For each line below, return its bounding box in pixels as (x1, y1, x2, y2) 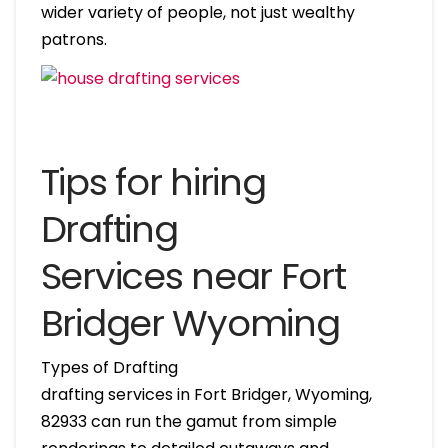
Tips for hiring (40, 156, 266, 208)
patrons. (40, 27, 107, 51)
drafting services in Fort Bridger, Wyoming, (40, 382, 372, 406)
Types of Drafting (40, 355, 178, 379)
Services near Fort (40, 250, 346, 302)
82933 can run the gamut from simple (40, 409, 337, 433)
